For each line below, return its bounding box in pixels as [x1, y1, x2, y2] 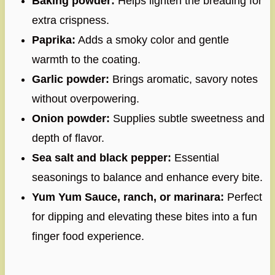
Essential [171, 151, 219, 164]
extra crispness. [31, 14, 109, 26]
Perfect [223, 190, 262, 203]
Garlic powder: [31, 72, 109, 85]
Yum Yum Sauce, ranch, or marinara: [31, 190, 224, 203]
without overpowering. [31, 92, 139, 105]
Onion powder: [31, 112, 110, 125]
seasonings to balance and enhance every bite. [31, 171, 263, 184]
